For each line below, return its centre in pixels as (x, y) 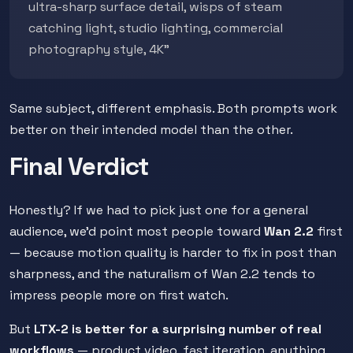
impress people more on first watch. (119, 295)
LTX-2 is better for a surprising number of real (178, 329)
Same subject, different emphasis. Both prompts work (173, 108)
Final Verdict (79, 166)
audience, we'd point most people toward (137, 231)
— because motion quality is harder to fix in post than (173, 253)
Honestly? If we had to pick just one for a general (159, 210)
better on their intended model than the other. (151, 130)
